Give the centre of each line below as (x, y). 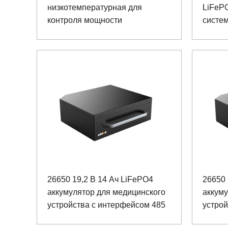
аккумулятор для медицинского (106, 192)
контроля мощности (85, 20)
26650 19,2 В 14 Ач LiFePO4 (100, 179)
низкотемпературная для (95, 8)
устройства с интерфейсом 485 (106, 205)
